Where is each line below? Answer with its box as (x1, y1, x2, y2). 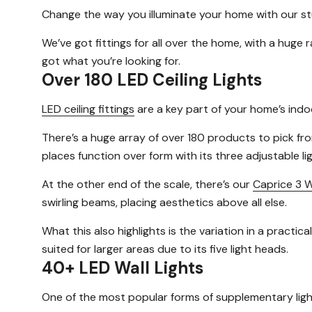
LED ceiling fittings (42, 101, 134, 116)
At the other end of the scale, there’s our (42, 176, 253, 192)
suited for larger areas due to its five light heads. (42, 241, 288, 256)
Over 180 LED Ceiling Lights (42, 68, 262, 91)
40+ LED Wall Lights (42, 256, 203, 279)
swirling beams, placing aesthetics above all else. (42, 194, 287, 210)
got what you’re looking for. (42, 53, 180, 68)
